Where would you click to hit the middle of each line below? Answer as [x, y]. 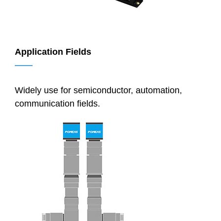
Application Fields [53, 52]
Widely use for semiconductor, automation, [98, 90]
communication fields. [57, 103]
